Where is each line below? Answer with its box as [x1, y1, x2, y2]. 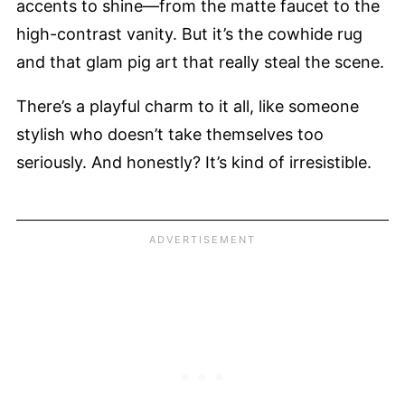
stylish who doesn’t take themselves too [16, 124, 324, 144]
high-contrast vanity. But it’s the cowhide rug [16, 24, 363, 43]
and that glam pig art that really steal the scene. [16, 52, 384, 71]
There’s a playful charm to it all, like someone [16, 96, 359, 116]
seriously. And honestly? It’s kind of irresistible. [16, 152, 372, 172]
